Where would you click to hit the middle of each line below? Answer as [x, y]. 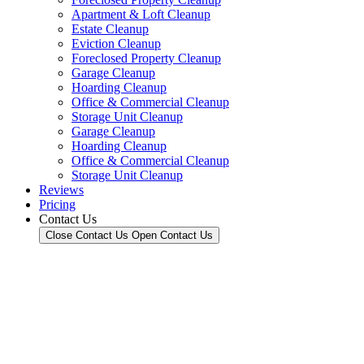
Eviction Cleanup [116, 43]
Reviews [61, 190]
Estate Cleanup [110, 29]
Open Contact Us [172, 235]
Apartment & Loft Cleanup [141, 14]
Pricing [57, 204]
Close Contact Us [87, 235]
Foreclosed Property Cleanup [146, 58]
